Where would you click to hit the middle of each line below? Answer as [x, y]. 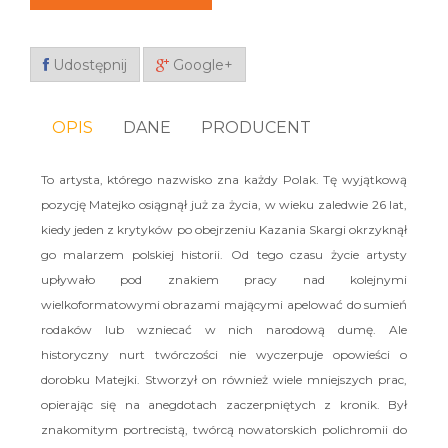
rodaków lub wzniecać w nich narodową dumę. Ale [224, 329]
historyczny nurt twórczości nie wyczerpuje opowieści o [224, 354]
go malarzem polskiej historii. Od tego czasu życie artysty [224, 254]
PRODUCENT [256, 127]
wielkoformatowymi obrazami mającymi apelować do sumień [224, 304]
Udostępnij [88, 65]
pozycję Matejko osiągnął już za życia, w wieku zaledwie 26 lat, [224, 204]
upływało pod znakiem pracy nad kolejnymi [224, 279]
